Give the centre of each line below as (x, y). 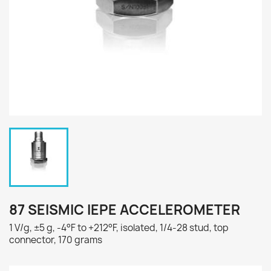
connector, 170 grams (56, 240)
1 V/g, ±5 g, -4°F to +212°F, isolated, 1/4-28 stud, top (119, 228)
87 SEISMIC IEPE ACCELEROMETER (125, 210)
